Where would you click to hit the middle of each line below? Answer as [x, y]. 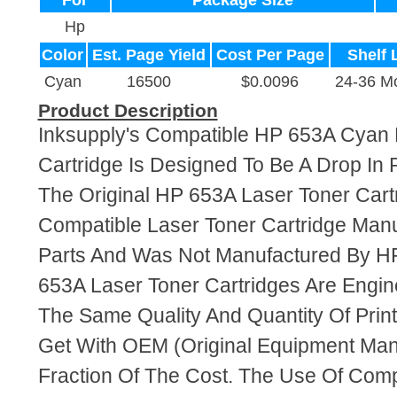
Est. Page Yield [148, 55]
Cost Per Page [270, 55]
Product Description [128, 110]
